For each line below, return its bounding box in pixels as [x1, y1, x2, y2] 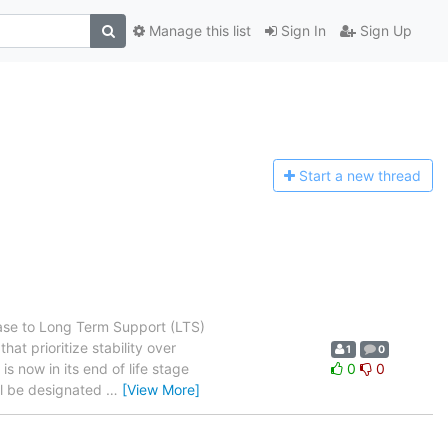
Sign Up [356, 22, 412, 40]
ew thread [355, 167, 422, 185]
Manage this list [145, 22, 251, 40]
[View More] [122, 380, 200, 398]
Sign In [277, 22, 326, 40]
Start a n [299, 167, 356, 185]
